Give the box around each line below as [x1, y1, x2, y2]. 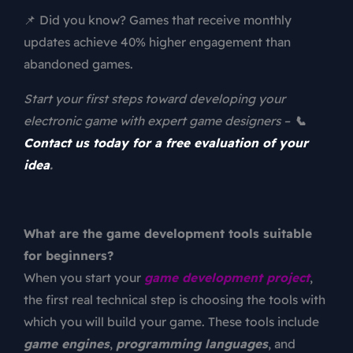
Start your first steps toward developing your [24, 90, 285, 106]
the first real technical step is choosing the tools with [24, 291, 325, 307]
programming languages [116, 335, 268, 351]
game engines [24, 335, 110, 351]
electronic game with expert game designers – [24, 112, 290, 128]
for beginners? [24, 247, 113, 263]
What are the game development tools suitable [24, 225, 312, 241]
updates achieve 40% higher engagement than [24, 34, 291, 50]
